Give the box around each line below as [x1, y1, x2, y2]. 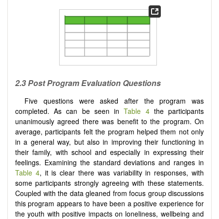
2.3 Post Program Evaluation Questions [15, 77, 161, 88]
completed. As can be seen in [15, 106, 124, 116]
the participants [149, 106, 204, 116]
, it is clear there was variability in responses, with [39, 168, 204, 178]
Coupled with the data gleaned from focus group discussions [15, 188, 204, 198]
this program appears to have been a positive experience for [15, 198, 204, 209]
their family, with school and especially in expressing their [15, 147, 204, 157]
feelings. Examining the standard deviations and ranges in [15, 157, 204, 168]
